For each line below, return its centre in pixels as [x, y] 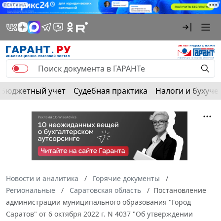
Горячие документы [126, 179]
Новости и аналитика [42, 179]
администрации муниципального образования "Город [98, 202]
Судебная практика [110, 91]
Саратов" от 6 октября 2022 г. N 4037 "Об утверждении [99, 214]
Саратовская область [105, 190]
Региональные [31, 190]
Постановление [180, 190]
